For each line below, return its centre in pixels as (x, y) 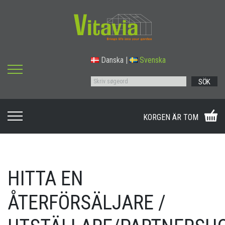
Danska (112, 60)
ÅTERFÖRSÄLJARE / (87, 203)
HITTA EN (45, 179)
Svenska (153, 60)
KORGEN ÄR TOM (171, 118)
